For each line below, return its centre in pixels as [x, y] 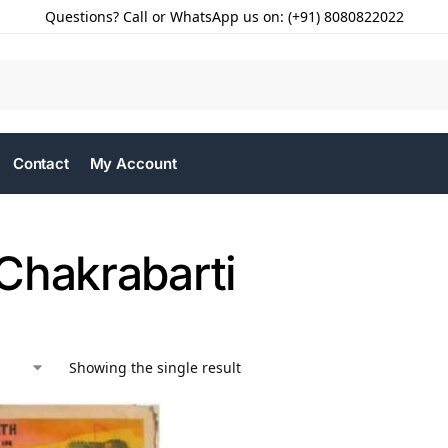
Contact [41, 163]
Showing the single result [155, 367]
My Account [133, 163]
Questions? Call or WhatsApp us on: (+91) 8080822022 [224, 16]
